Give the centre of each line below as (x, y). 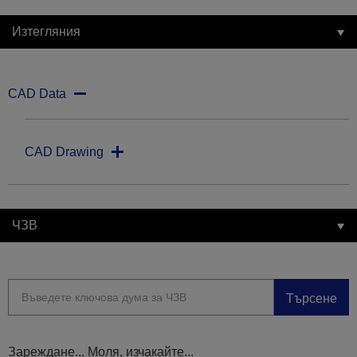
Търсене (312, 298)
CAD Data (37, 94)
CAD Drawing (64, 152)
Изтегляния (46, 32)
